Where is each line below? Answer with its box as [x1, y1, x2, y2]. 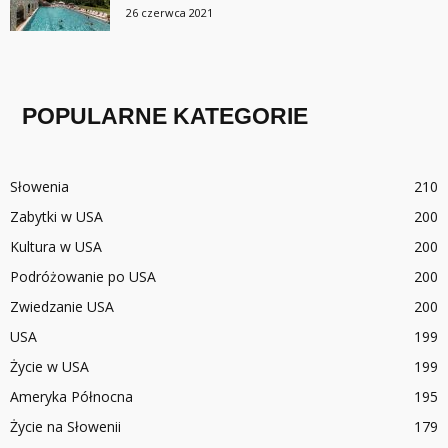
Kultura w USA [10, 236, 102, 256]
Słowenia [10, 176, 69, 196]
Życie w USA [10, 356, 89, 376]
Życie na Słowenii [10, 416, 121, 436]
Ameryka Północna [10, 386, 133, 406]
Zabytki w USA [10, 206, 103, 226]
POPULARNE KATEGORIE [22, 102, 308, 129]
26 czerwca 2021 [126, 4, 213, 20]
